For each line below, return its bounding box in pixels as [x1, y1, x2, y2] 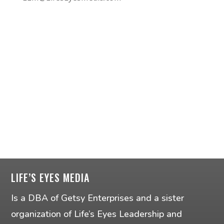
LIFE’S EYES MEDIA [11, 169, 90, 185]
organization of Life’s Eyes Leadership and [11, 207, 182, 220]
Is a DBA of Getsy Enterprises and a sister [11, 191, 184, 204]
